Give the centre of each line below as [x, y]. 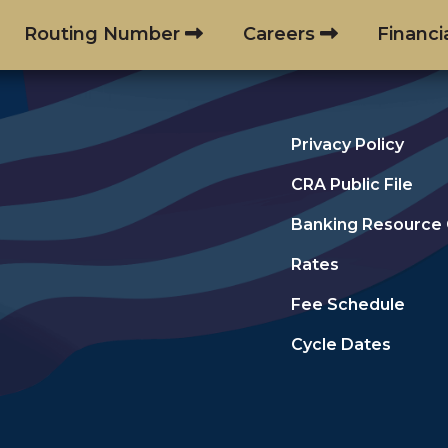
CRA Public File [351, 184]
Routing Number [102, 33]
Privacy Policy [347, 144]
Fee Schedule [347, 304]
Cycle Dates [340, 344]
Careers [278, 33]
